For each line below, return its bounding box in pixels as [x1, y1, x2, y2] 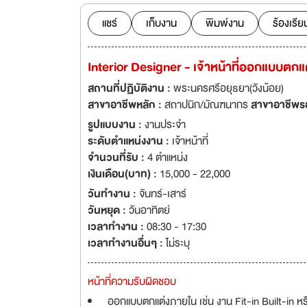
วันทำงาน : [88, 185, 139, 203]
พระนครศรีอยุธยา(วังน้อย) [173, 79, 284, 97]
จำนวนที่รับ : [88, 149, 147, 167]
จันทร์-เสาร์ [139, 185, 186, 203]
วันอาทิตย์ [129, 201, 170, 219]
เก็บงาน [146, 14, 177, 32]
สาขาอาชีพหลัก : [88, 96, 164, 114]
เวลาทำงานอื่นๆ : [88, 234, 166, 252]
